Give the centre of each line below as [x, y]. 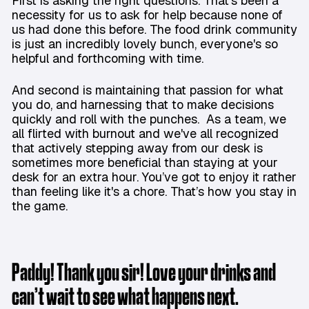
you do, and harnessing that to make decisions [143, 105]
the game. [41, 206]
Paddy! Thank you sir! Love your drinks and [144, 274]
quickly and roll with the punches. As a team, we [149, 119]
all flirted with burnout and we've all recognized [145, 134]
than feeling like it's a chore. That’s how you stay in [154, 192]
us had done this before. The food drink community [154, 30]
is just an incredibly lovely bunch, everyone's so [145, 44]
